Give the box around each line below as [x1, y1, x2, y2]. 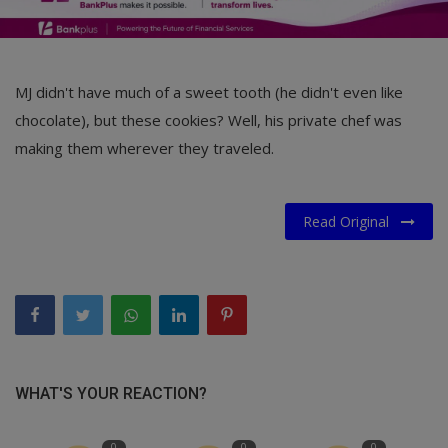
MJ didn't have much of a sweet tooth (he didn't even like [15, 81, 403, 102]
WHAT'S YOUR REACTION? [15, 383, 207, 403]
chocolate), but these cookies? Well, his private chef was [15, 109, 402, 130]
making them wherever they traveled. [15, 137, 274, 158]
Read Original [303, 211, 401, 231]
